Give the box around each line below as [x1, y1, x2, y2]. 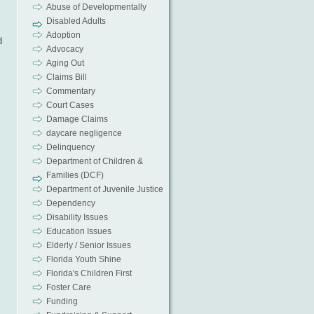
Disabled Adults [46, 16, 106, 26]
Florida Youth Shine [46, 254, 121, 264]
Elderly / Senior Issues [46, 240, 131, 250]
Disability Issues [46, 212, 108, 222]
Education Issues [46, 226, 111, 236]
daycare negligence [46, 128, 122, 138]
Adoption [46, 30, 81, 40]
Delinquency [46, 142, 95, 152]
